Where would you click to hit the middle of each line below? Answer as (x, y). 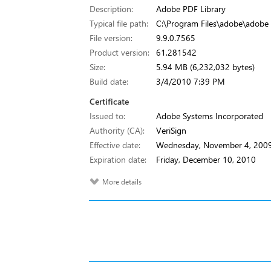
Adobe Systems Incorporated (210, 116)
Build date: (109, 81)
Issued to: (107, 116)
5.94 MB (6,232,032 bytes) (205, 67)
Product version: (119, 52)
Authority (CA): (117, 130)
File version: (111, 38)
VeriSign (171, 130)
